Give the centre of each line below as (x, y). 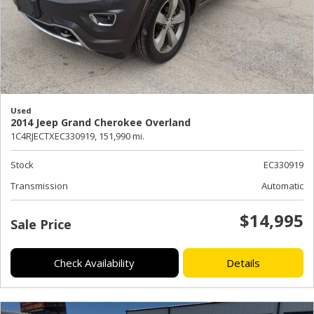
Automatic (282, 186)
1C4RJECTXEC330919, (54, 136)
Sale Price (41, 224)
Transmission (39, 186)
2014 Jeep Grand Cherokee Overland (101, 122)
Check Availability (95, 263)
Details (243, 263)
